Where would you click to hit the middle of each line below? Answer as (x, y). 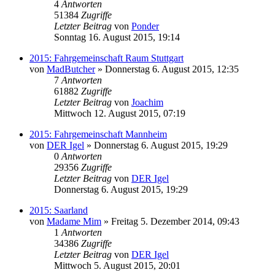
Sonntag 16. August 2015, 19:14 (117, 37)
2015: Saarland (59, 210)
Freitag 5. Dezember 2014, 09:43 (175, 221)
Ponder (145, 26)
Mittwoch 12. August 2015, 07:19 (120, 113)
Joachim (147, 102)
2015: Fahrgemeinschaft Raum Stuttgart (107, 58)
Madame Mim (74, 221)
